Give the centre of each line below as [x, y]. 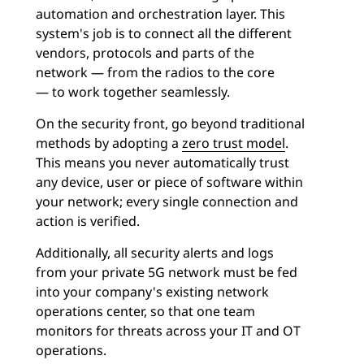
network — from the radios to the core [155, 72]
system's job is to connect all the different [164, 33]
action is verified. [88, 221]
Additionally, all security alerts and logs [155, 253]
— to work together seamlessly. [133, 92]
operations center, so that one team [145, 311]
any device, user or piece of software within [169, 182]
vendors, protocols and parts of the [145, 53]
